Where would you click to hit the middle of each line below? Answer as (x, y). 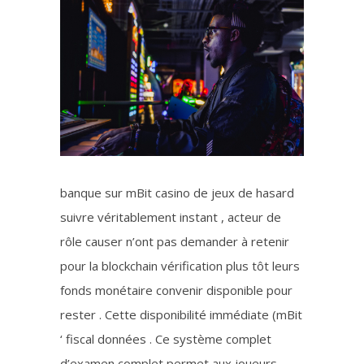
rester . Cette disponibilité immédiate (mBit (181, 315)
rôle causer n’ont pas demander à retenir (175, 242)
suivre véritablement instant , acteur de (171, 217)
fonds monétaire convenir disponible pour (176, 290)
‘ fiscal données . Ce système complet (166, 339)
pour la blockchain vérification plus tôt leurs (180, 266)
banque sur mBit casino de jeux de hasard (177, 193)
